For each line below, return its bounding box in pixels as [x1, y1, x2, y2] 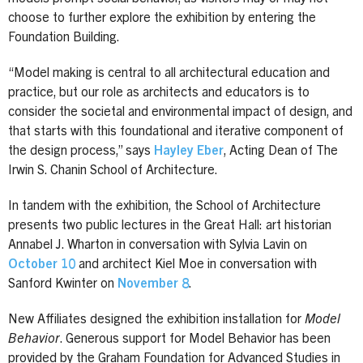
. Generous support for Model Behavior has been [60, 332, 331, 346]
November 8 [117, 277, 189, 291]
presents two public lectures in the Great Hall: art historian [8, 219, 331, 233]
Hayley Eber [154, 144, 224, 158]
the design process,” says [8, 144, 154, 158]
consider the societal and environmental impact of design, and [8, 105, 352, 119]
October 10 [8, 258, 75, 271]
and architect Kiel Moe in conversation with [75, 258, 317, 271]
